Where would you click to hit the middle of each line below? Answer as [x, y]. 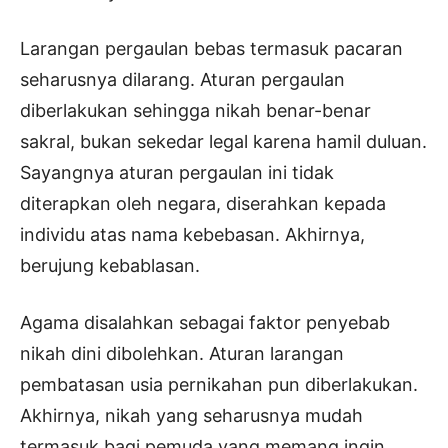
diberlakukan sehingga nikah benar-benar [195, 111]
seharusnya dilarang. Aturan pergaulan [182, 80]
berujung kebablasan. [110, 266]
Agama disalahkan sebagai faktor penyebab [205, 323]
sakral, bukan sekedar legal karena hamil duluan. [223, 142]
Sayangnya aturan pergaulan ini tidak [177, 173]
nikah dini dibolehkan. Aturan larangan [182, 354]
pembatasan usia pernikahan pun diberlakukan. [219, 385]
